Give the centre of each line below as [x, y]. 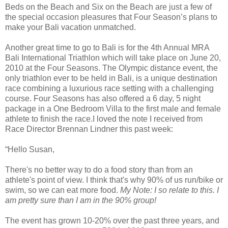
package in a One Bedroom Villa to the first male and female [113, 108]
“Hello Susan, [30, 149]
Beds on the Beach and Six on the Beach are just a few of [108, 7]
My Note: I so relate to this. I [168, 190]
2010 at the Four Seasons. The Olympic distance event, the [111, 68]
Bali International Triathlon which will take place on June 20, [113, 58]
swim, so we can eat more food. [62, 190]
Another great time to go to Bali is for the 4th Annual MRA [107, 47]
